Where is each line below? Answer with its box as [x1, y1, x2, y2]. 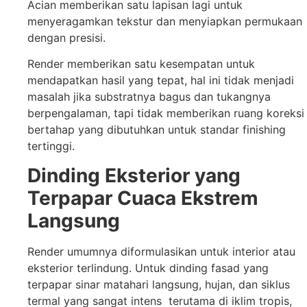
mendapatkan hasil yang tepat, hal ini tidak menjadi [27, 73, 294, 88]
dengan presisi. [27, 30, 109, 45]
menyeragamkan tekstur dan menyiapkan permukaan [27, 14, 302, 28]
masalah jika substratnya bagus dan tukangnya [27, 90, 271, 104]
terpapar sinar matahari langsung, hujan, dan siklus [27, 277, 290, 291]
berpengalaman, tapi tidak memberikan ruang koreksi [27, 106, 304, 121]
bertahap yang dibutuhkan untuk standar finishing [27, 123, 286, 137]
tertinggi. [27, 139, 75, 153]
